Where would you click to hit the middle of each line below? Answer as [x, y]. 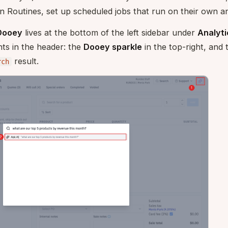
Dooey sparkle [113, 47]
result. [25, 61]
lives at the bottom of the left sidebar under [110, 33]
